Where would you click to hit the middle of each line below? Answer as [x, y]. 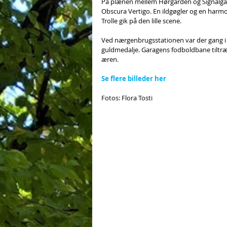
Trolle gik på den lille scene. [141, 21]
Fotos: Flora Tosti [127, 98]
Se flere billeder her [134, 79]
